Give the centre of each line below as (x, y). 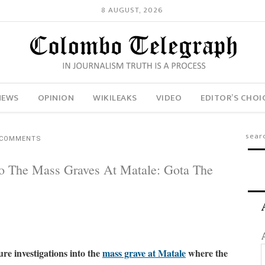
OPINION (56, 98)
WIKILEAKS (115, 98)
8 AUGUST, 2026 (132, 10)
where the (207, 253)
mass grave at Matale (144, 253)
